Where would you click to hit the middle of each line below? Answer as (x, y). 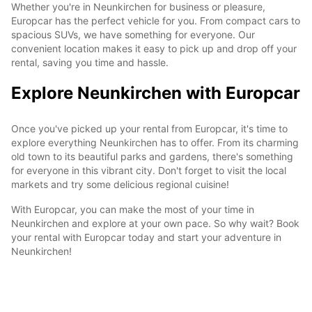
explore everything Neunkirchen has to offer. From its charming (155, 142)
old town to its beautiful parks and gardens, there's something (152, 156)
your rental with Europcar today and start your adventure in (146, 237)
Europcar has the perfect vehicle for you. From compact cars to (156, 20)
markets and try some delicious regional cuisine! (120, 184)
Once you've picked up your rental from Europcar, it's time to (149, 128)
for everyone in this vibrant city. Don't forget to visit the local (149, 170)
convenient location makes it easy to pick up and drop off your (154, 48)
